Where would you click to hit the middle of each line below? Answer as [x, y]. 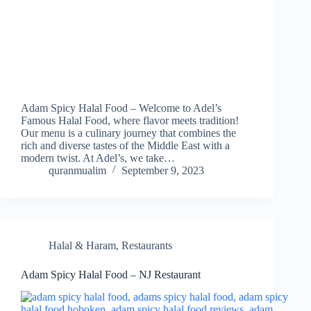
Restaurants [147, 245]
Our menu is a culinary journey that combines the [128, 133]
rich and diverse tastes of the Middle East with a [125, 145]
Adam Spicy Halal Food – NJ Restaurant [111, 274]
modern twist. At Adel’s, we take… [98, 158]
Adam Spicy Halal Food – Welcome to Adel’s [121, 108]
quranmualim [77, 170]
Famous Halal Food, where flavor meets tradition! [130, 120]
